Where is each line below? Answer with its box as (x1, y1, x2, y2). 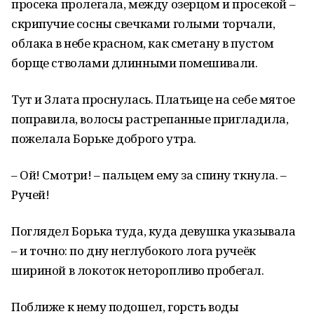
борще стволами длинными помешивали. (11, 55, 258, 71)
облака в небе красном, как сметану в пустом (11, 35, 274, 51)
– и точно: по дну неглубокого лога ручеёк (11, 243, 256, 259)
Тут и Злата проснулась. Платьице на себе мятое (11, 91, 295, 107)
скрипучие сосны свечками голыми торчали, (11, 15, 275, 32)
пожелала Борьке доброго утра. (11, 130, 196, 146)
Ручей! (11, 186, 50, 203)
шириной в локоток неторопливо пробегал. (11, 262, 264, 278)
